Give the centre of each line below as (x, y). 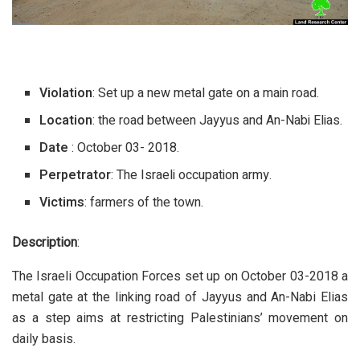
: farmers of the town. (144, 203)
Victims (62, 203)
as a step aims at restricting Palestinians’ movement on (180, 318)
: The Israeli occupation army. (192, 176)
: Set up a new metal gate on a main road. (206, 94)
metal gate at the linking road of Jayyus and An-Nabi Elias (180, 297)
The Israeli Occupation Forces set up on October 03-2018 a (180, 276)
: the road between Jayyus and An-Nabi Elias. (218, 121)
